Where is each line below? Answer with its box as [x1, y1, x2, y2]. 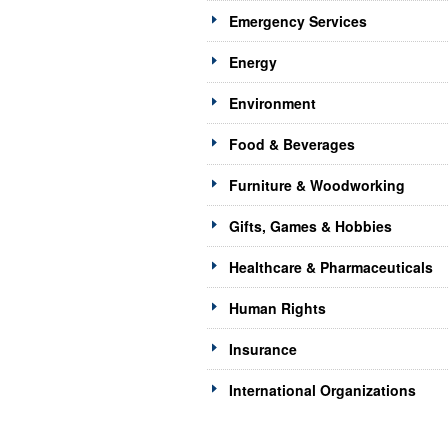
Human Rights [229, 298, 326, 319]
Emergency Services [229, 11, 367, 32]
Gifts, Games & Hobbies [229, 216, 392, 237]
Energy [229, 52, 277, 73]
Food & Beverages [229, 134, 355, 155]
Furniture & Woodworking [229, 175, 405, 196]
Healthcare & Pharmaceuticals [229, 257, 433, 278]
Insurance [229, 339, 297, 360]
